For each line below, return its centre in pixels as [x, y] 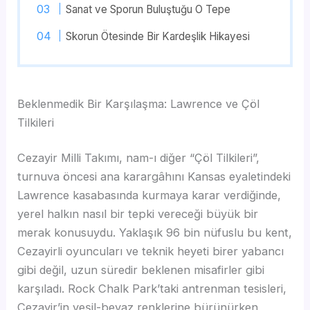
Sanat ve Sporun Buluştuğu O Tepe [148, 10]
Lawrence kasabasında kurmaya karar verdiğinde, [149, 195]
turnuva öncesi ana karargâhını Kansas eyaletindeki [154, 177]
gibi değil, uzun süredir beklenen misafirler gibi [141, 270]
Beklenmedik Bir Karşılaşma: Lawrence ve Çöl [139, 103]
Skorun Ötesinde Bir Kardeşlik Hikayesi [157, 37]
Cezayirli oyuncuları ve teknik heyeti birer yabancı [151, 252]
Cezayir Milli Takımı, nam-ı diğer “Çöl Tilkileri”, [139, 158]
